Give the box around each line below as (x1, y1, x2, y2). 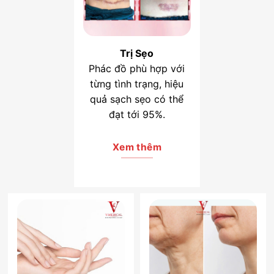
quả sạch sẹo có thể (90, 93, 184, 106)
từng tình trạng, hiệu (90, 78, 184, 91)
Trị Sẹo (120, 47, 154, 60)
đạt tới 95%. (108, 108, 165, 121)
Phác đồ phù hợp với (89, 62, 185, 75)
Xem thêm (112, 141, 162, 154)
